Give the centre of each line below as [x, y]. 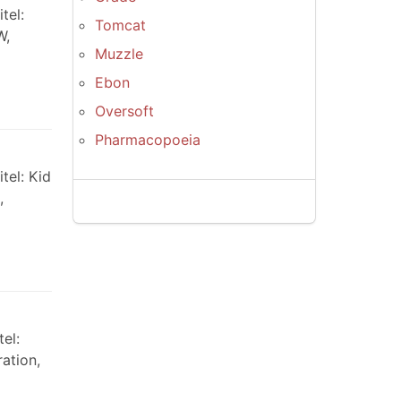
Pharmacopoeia [148, 140]
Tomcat [120, 25]
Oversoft [124, 111]
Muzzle [119, 54]
